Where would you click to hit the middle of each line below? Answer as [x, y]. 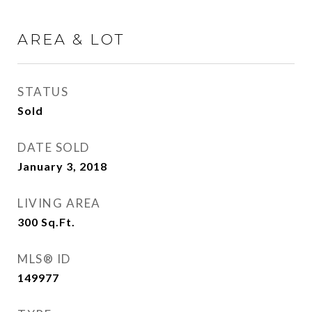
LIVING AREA [59, 203]
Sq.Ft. [58, 222]
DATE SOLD [54, 147]
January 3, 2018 [62, 166]
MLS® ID [44, 259]
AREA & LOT [71, 39]
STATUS [43, 92]
